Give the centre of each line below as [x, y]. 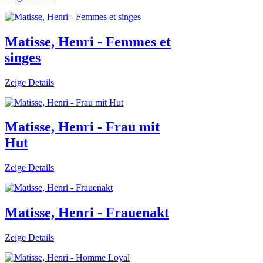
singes [23, 57]
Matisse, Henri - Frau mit [82, 127]
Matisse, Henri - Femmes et [88, 41]
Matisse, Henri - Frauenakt [87, 213]
